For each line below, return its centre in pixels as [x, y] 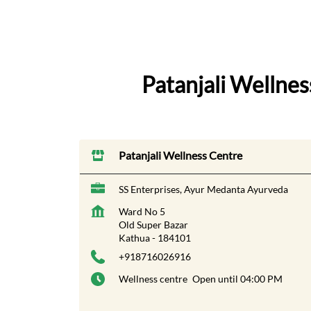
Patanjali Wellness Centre [180, 155]
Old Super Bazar [153, 225]
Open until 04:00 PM [237, 279]
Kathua [134, 238]
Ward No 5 [142, 212]
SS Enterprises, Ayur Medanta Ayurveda [203, 190]
